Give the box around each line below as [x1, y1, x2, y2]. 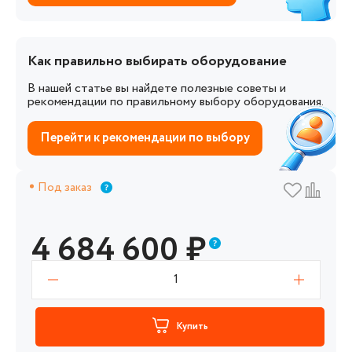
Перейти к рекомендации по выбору [40, 129, 250, 147]
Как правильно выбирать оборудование [27, 50, 287, 71]
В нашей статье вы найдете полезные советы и [27, 79, 286, 97]
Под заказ [38, 179, 92, 196]
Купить [176, 320, 208, 333]
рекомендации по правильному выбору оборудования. [27, 93, 324, 111]
